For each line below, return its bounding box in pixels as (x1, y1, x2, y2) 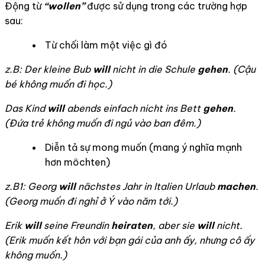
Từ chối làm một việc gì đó (45, 39, 167, 51)
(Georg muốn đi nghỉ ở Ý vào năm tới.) (5, 195, 177, 208)
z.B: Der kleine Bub (5, 63, 93, 76)
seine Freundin (41, 219, 111, 232)
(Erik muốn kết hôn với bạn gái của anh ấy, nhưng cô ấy (5, 234, 254, 247)
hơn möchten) (45, 156, 110, 169)
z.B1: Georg (5, 180, 59, 193)
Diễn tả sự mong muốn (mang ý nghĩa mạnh (45, 141, 242, 154)
